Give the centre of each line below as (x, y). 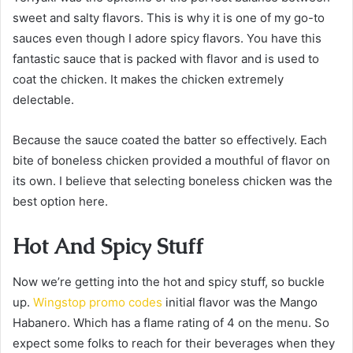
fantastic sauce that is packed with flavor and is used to (166, 59)
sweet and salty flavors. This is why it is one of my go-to (169, 18)
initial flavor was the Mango (240, 302)
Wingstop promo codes (98, 302)
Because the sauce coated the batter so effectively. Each (170, 140)
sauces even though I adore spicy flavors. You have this (167, 38)
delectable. (43, 100)
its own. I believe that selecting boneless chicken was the (173, 181)
